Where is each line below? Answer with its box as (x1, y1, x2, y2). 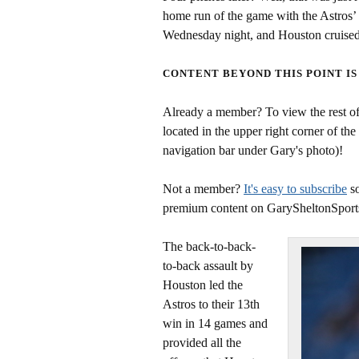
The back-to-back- (163, 240, 256, 253)
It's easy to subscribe (244, 182, 347, 196)
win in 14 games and (163, 317, 268, 330)
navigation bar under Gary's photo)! (163, 143, 343, 157)
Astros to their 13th (163, 297, 260, 311)
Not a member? (163, 182, 244, 196)
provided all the (163, 336, 241, 349)
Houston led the (163, 278, 243, 292)
